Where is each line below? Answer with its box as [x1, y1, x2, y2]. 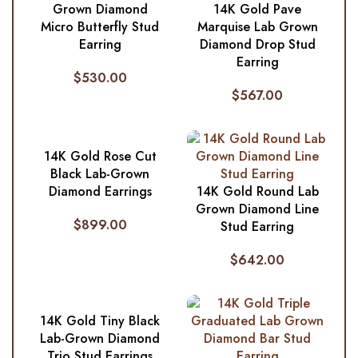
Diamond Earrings [48, 181, 152, 201]
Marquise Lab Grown [197, 17, 318, 36]
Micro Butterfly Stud [41, 17, 160, 36]
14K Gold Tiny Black [40, 311, 161, 330]
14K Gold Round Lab [196, 181, 319, 201]
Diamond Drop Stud [199, 34, 316, 54]
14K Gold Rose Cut [43, 146, 157, 165]
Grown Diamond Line [196, 199, 320, 218]
